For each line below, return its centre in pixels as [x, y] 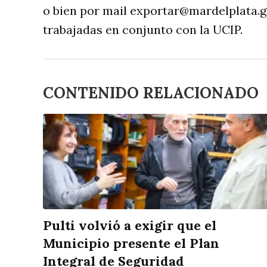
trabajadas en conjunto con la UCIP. [143, 30]
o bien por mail [86, 11]
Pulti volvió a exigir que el [130, 226]
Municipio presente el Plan [131, 243]
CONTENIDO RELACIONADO [151, 93]
